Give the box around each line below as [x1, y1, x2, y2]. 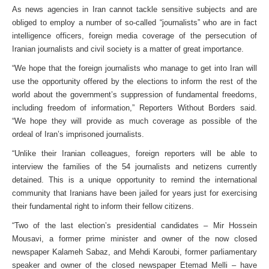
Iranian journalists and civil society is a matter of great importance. [12, 44, 244, 53]
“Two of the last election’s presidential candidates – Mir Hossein [12, 221, 257, 230]
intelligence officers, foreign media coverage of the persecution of [12, 31, 257, 40]
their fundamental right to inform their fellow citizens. [12, 202, 194, 211]
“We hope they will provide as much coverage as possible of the [12, 116, 257, 125]
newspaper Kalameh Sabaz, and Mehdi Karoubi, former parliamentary [12, 247, 257, 256]
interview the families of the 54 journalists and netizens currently [12, 162, 257, 171]
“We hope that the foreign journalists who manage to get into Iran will [12, 64, 257, 73]
